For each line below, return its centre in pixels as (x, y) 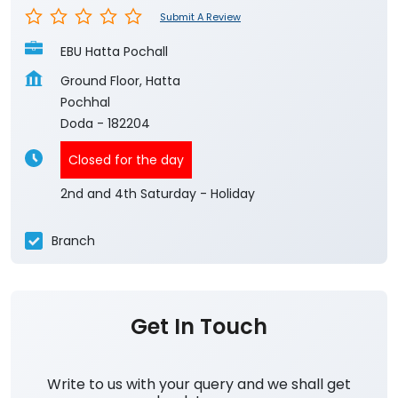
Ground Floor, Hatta (120, 81)
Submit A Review (200, 17)
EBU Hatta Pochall (114, 52)
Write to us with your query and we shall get (199, 385)
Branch (73, 240)
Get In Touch (199, 327)
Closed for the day (126, 160)
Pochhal (85, 103)
